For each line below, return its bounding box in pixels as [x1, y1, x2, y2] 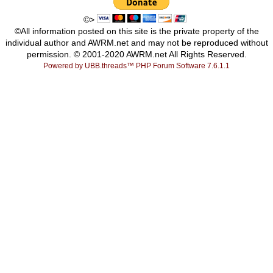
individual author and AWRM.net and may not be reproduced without [5, 38, 268, 48]
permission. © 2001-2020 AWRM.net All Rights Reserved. [26, 49, 247, 59]
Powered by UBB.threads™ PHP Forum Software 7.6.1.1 [43, 62, 230, 70]
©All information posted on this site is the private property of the [14, 26, 259, 36]
